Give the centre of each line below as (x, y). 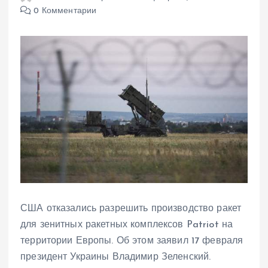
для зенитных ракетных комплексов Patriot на (127, 225)
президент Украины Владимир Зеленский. (116, 257)
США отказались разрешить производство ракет (131, 208)
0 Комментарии (64, 11)
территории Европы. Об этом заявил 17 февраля (132, 241)
